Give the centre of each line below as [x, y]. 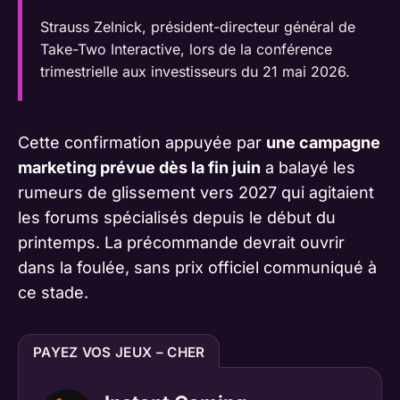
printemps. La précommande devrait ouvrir [181, 242]
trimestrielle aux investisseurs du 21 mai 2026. [195, 72]
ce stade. [53, 292]
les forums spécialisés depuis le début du [177, 217]
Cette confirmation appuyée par [142, 142]
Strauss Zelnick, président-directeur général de [198, 27]
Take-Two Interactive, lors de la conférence [186, 50]
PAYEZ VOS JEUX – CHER [119, 352]
